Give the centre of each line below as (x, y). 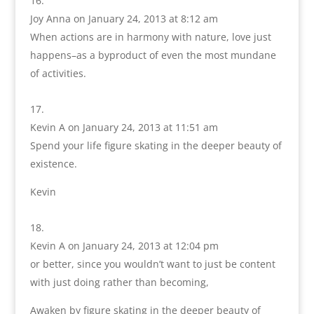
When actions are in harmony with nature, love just (150, 37)
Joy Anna (50, 19)
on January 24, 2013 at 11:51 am (143, 128)
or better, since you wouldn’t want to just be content (152, 264)
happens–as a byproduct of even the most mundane (153, 55)
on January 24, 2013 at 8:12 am (145, 19)
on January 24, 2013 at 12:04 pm (143, 246)
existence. (53, 164)
